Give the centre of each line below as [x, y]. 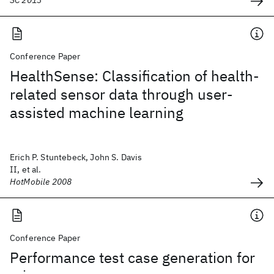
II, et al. [26, 169]
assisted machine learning [97, 113]
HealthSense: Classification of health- [135, 76]
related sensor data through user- [121, 94]
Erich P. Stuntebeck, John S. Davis [76, 157]
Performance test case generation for [132, 257]
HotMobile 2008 [41, 182]
